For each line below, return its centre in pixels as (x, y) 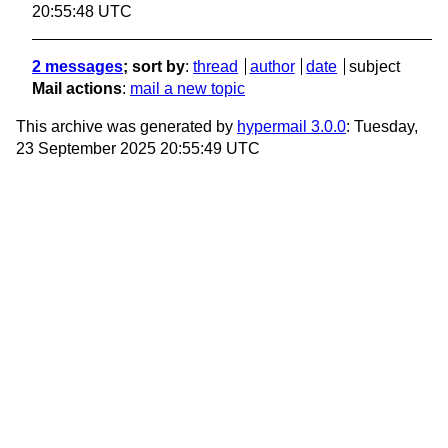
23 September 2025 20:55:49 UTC (138, 149)
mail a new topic (187, 89)
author (272, 67)
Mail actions (77, 89)
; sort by (154, 67)
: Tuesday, (382, 127)
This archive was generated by (126, 127)
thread (215, 67)
